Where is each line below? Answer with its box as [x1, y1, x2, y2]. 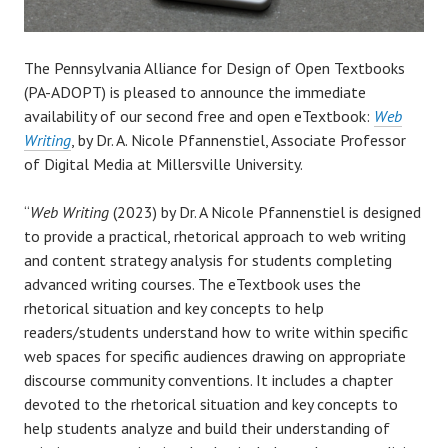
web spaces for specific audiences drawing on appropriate [24, 345, 406, 366]
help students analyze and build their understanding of [24, 417, 390, 438]
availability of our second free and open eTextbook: [24, 105, 374, 126]
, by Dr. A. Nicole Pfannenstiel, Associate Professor [71, 129, 406, 150]
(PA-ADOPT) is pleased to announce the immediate [24, 81, 366, 102]
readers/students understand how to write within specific [24, 321, 408, 342]
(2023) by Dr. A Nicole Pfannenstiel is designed [109, 201, 421, 222]
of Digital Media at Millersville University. [24, 153, 303, 174]
